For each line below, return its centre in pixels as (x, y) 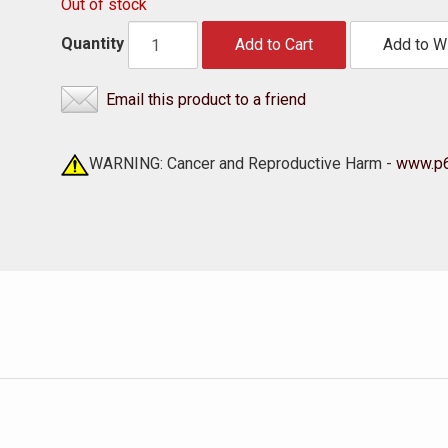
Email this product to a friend (205, 99)
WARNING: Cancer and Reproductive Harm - (242, 163)
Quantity (92, 44)
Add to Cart (273, 44)
